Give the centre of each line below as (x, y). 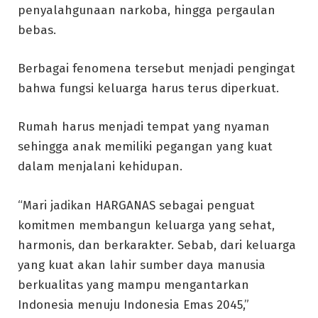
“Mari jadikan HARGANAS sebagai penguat (136, 205)
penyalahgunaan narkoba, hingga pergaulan (147, 11)
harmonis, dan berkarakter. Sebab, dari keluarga (157, 245)
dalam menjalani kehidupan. (100, 167)
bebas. (37, 31)
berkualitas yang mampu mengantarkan (133, 285)
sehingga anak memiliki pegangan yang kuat (145, 147)
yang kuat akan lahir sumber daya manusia (142, 265)
